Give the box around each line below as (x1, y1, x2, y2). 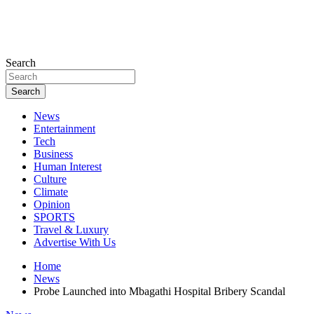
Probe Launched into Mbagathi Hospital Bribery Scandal (34, 285, 285, 297)
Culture (34, 173, 67, 185)
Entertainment (34, 123, 95, 135)
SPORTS (34, 211, 75, 223)
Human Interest (34, 161, 102, 172)
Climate (34, 186, 68, 198)
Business (34, 148, 73, 160)
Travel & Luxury (34, 224, 109, 235)
